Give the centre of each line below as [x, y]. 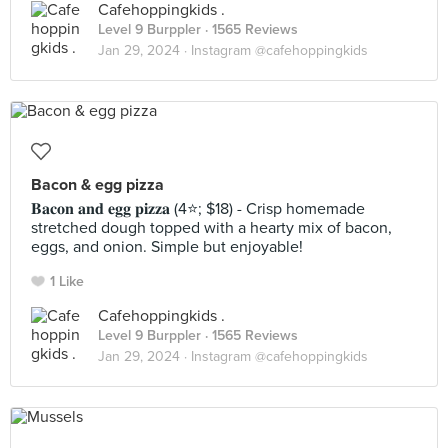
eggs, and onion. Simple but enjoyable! [167, 247]
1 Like [67, 281]
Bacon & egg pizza [97, 185]
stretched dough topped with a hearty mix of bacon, [211, 228]
